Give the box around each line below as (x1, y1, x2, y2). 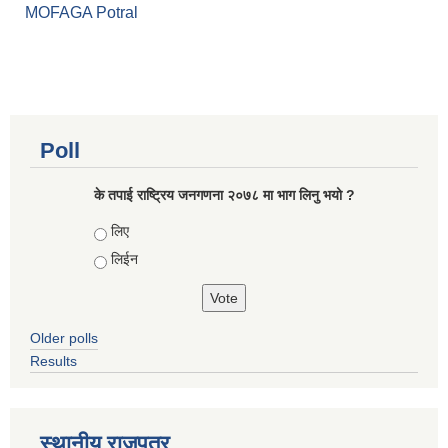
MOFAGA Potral (25, 4, 138, 22)
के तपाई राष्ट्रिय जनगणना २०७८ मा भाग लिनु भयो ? (93, 187, 355, 204)
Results (30, 353, 77, 370)
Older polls (30, 330, 98, 347)
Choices (93, 223, 150, 240)
